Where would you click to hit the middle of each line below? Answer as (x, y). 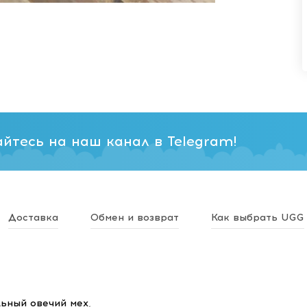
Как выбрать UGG (258, 217)
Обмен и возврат (135, 217)
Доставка (33, 217)
